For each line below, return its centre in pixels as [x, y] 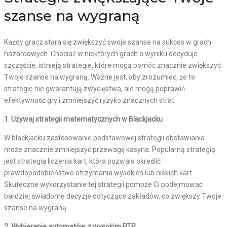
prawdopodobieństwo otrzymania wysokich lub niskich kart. [99, 173]
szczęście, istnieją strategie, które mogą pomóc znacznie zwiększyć [112, 66]
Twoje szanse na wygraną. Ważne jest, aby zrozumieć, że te [100, 77]
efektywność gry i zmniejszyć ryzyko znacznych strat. [90, 101]
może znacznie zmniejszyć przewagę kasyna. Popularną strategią [110, 150]
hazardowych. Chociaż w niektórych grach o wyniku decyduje [101, 54]
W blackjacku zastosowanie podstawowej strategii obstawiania [104, 138]
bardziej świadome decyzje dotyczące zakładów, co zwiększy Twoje [113, 196]
